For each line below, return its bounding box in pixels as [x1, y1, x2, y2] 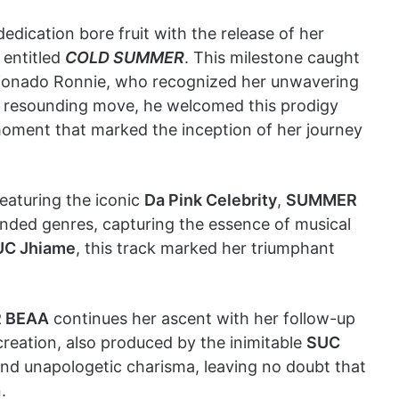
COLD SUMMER [65, 48, 184, 67]
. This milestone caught [184, 48, 360, 67]
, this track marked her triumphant [76, 239, 335, 257]
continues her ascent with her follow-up [49, 309, 355, 328]
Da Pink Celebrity [144, 191, 277, 209]
